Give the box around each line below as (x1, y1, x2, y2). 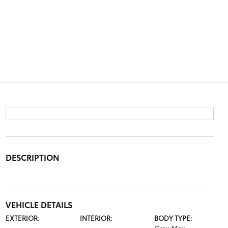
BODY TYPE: (154, 213, 193, 222)
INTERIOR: (79, 213, 112, 222)
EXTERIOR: (5, 213, 40, 222)
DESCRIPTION (5, 151, 60, 163)
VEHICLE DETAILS (5, 198, 72, 210)
